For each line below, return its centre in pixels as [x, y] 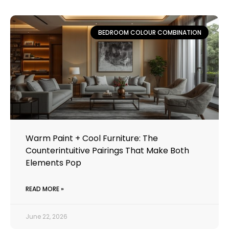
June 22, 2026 [47, 217]
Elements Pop [53, 163]
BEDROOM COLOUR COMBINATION [150, 32]
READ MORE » [45, 189]
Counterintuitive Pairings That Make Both [107, 151]
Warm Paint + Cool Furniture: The [92, 139]
